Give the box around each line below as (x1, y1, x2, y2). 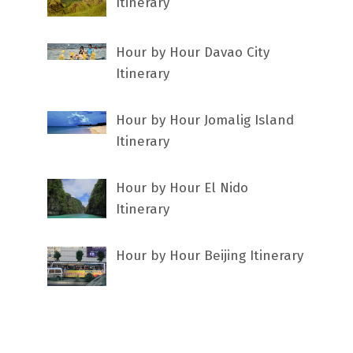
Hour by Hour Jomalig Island (116, 111, 295, 128)
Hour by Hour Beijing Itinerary (116, 247, 304, 264)
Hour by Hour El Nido (116, 179, 249, 196)
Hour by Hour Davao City (116, 43, 270, 61)
